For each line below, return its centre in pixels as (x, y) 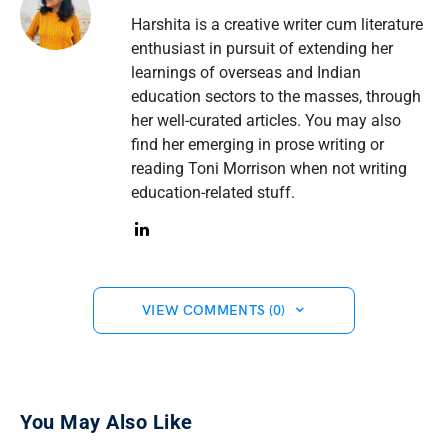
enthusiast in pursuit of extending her (261, 48)
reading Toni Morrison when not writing (268, 168)
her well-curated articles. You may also (265, 120)
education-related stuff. (212, 192)
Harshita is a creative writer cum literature (276, 24)
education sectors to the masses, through (275, 96)
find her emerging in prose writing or (257, 144)
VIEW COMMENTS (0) (213, 310)
